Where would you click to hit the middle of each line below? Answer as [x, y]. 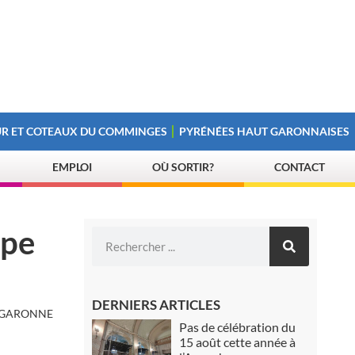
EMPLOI [72, 167]
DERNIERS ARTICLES [157, 305]
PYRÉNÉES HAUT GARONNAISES [265, 131]
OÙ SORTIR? [183, 167]
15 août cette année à [238, 342]
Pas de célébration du [238, 327]
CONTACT [300, 167]
